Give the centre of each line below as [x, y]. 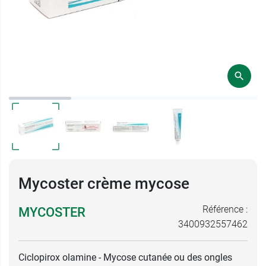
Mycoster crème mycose [104, 183]
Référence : [225, 209]
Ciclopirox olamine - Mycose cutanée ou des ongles [125, 257]
